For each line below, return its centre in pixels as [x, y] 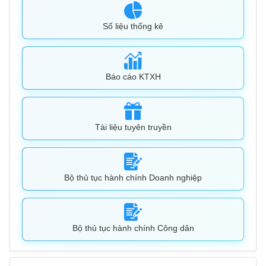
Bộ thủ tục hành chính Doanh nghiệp [133, 178]
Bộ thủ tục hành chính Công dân [133, 228]
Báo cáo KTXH [133, 77]
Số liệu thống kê [133, 26]
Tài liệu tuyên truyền [133, 127]
